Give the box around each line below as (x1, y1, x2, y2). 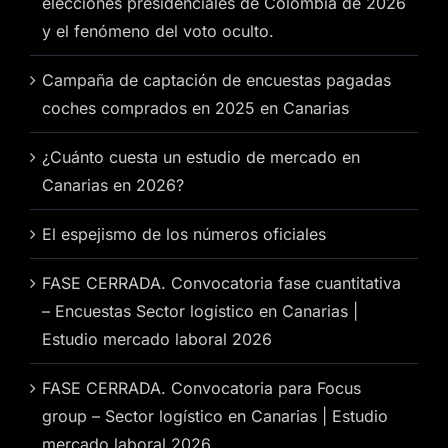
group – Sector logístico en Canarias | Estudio (42, 405, 388, 426)
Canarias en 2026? (42, 174, 184, 195)
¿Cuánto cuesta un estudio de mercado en (42, 146, 360, 167)
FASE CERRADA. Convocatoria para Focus (42, 377, 361, 398)
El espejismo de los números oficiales (42, 223, 326, 244)
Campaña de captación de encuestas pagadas (42, 69, 391, 90)
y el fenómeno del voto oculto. (42, 20, 274, 41)
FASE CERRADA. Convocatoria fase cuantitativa (42, 272, 401, 293)
